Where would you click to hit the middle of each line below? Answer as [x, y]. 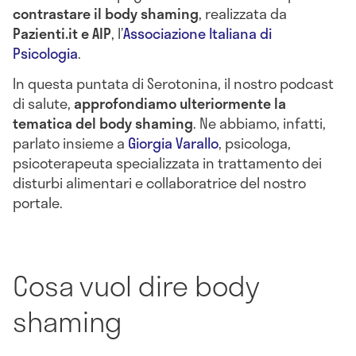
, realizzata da [243, 14]
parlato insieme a [70, 143]
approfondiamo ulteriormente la [180, 104]
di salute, [43, 104]
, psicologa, [255, 143]
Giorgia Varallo [173, 143]
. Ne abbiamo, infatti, [259, 124]
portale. [38, 203]
